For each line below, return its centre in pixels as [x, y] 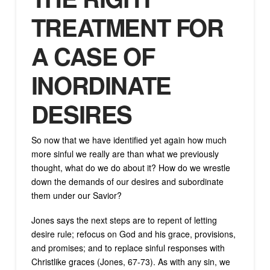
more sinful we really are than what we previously [125, 154]
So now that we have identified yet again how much [129, 140]
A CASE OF [93, 56]
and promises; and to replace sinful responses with [128, 248]
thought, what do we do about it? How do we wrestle [130, 168]
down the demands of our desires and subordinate [127, 182]
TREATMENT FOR [127, 27]
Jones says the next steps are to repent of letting [124, 220]
